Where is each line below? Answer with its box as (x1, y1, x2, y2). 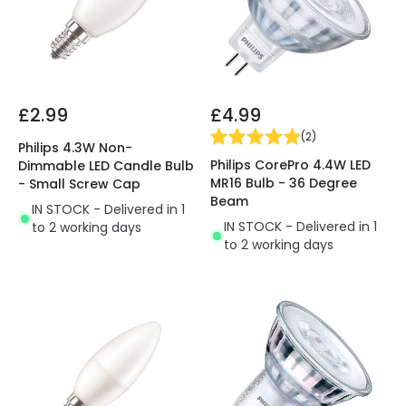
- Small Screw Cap (18, 175, 140, 194)
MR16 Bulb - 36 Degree (210, 174, 357, 193)
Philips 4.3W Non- (18, 139, 132, 158)
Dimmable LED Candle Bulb (18, 157, 194, 176)
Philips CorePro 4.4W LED (210, 156, 371, 175)
